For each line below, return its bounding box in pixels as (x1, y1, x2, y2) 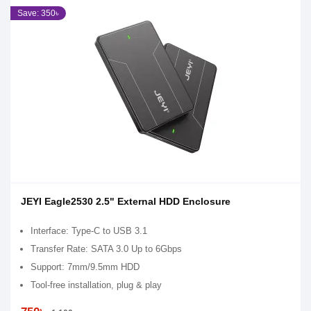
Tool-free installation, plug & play (31, 280, 162, 290)
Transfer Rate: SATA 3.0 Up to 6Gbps (31, 244, 182, 254)
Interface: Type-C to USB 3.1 (31, 226, 147, 236)
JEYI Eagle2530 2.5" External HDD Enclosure (21, 196, 230, 207)
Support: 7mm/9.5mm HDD (31, 262, 140, 272)
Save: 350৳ (17, 8, 59, 18)
